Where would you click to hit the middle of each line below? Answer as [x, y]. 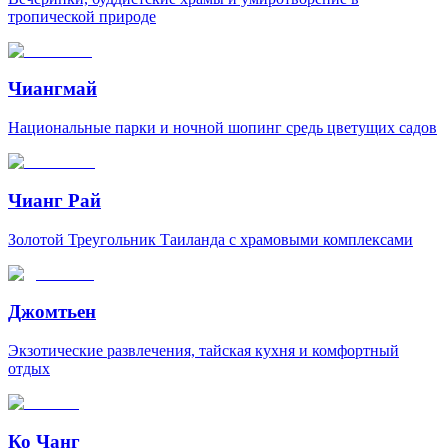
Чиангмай [52, 89]
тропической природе [82, 16]
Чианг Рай [54, 200]
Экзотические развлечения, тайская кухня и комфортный [203, 351]
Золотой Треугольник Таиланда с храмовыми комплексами [210, 239]
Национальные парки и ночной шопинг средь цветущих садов [222, 128]
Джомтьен [52, 312]
